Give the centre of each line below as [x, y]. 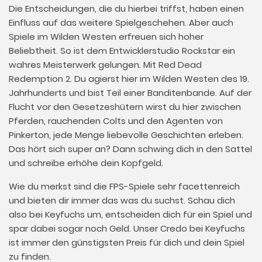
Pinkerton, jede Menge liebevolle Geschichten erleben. [126, 135]
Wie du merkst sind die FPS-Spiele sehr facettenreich [124, 186]
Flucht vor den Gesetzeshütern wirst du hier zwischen [125, 107]
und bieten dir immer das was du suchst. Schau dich [122, 200]
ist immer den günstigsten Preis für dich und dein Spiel [127, 242]
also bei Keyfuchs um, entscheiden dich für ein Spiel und [130, 214]
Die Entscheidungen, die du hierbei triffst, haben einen [126, 8]
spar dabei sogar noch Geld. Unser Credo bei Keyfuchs [127, 228]
